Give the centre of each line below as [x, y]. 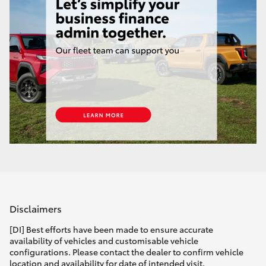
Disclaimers [36, 208]
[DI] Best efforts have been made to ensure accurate [111, 229]
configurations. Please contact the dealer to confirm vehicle [126, 251]
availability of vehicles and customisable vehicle [104, 240]
